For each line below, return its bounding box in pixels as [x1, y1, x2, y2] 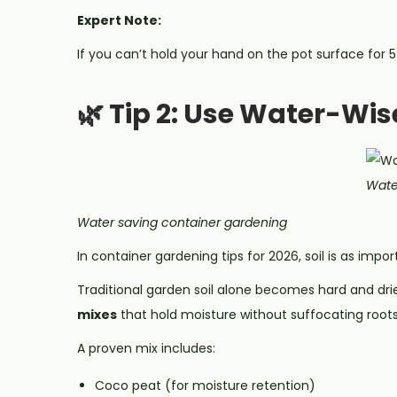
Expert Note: [77, 11, 161, 29]
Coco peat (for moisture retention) [95, 376, 315, 394]
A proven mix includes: [77, 339, 215, 357]
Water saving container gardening [77, 213, 287, 231]
